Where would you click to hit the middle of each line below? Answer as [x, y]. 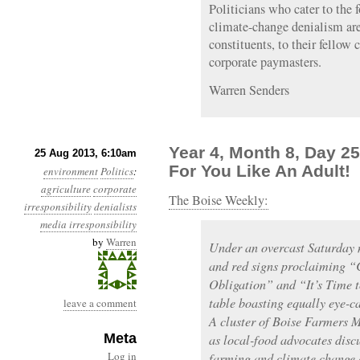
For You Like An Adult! [260, 171]
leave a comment [100, 303]
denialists [115, 207]
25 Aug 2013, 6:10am [86, 153]
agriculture [66, 189]
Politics [117, 171]
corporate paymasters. [265, 62]
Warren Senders [249, 90]
